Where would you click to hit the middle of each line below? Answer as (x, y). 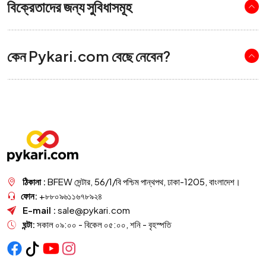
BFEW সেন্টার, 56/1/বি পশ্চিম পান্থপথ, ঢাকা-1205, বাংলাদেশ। (144, 182)
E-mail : (40, 210)
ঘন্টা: (30, 224)
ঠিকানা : (35, 182)
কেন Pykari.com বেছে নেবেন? (89, 56)
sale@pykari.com (94, 210)
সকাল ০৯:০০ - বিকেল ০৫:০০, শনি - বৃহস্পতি (104, 224)
